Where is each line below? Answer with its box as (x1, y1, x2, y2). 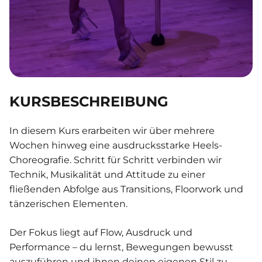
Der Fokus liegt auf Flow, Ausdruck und (9, 227, 192, 238)
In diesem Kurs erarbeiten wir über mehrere (9, 125, 215, 136)
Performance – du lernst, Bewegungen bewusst (9, 242, 233, 253)
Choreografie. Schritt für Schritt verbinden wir (9, 154, 222, 166)
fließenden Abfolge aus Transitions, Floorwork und (9, 184, 243, 195)
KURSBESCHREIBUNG (9, 93, 168, 110)
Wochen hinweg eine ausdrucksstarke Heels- (9, 140, 222, 151)
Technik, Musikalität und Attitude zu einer (9, 169, 205, 180)
